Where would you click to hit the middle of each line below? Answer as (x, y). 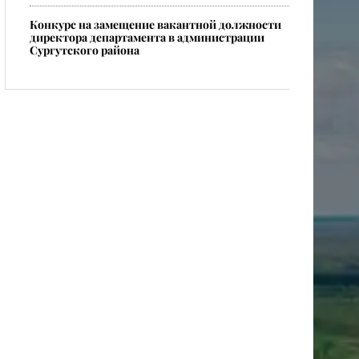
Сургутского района (85, 50)
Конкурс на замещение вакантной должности (155, 24)
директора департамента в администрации (147, 37)
